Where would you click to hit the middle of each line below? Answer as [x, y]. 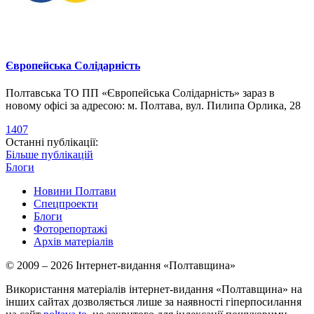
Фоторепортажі [70, 229]
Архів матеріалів [74, 242]
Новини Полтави [75, 191]
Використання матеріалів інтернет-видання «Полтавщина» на [154, 289]
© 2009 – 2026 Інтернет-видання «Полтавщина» [121, 266]
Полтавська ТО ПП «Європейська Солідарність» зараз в [140, 93]
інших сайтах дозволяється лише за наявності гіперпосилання [153, 302]
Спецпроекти [66, 204]
